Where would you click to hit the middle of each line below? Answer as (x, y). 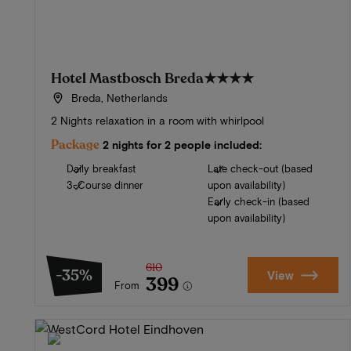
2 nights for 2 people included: (182, 145)
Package (75, 145)
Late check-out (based (261, 169)
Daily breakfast (101, 169)
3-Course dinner (105, 185)
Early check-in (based (259, 202)
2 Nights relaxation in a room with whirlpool (157, 121)
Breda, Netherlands (118, 98)
